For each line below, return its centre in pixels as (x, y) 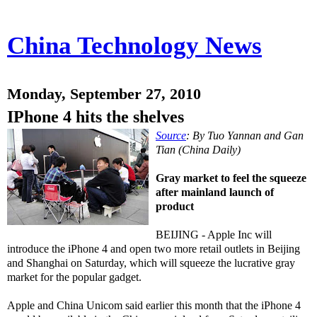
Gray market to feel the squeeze (231, 178)
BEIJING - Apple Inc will (214, 235)
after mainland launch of (215, 192)
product (175, 206)
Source (171, 136)
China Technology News (134, 45)
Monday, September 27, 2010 (104, 94)
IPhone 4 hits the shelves (96, 116)
